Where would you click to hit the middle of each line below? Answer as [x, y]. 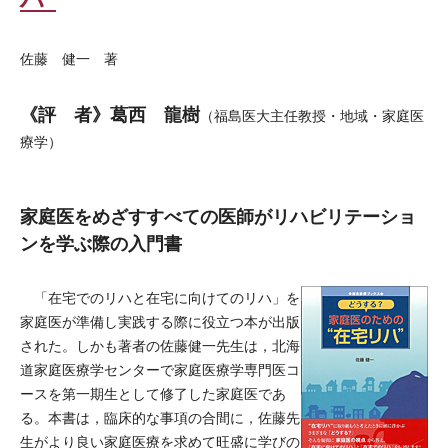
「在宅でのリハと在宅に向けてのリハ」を [160, 298]
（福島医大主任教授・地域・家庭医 [312, 116]
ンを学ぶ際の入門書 [101, 244]
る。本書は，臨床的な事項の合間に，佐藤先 [160, 418]
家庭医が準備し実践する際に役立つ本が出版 [160, 322]
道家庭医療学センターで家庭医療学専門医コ [160, 370]
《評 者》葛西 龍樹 [110, 114]
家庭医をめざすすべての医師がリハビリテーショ [218, 217]
